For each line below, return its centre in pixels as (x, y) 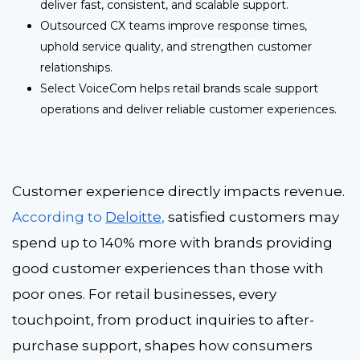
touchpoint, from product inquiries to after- (163, 319)
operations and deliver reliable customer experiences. (189, 110)
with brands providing (255, 242)
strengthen (223, 47)
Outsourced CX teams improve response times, (174, 26)
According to (59, 217)
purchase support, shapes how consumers (162, 345)
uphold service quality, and (116, 47)
